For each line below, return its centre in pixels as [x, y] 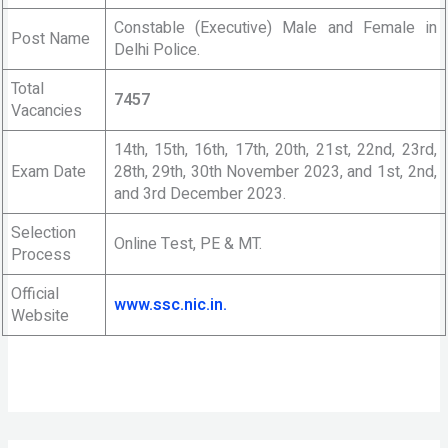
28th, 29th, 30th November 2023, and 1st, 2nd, [275, 172]
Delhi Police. [156, 50]
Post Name [50, 39]
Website [39, 316]
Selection [43, 233]
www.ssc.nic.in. [170, 305]
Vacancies [46, 111]
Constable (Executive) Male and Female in [275, 28]
